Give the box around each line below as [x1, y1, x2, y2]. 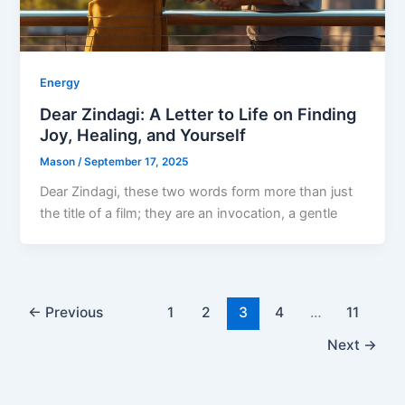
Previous [42, 303, 104, 321]
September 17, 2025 [84, 155, 189, 169]
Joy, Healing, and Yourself [40, 124, 247, 145]
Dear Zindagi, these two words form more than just [40, 184, 353, 201]
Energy [40, 75, 80, 89]
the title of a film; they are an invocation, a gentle [40, 205, 338, 222]
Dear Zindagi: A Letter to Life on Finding [40, 103, 357, 124]
